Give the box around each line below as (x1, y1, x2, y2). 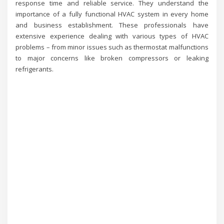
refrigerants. (15, 64, 54, 73)
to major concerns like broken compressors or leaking (15, 53, 208, 62)
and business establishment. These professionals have (15, 20, 208, 29)
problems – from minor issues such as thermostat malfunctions (15, 42, 208, 51)
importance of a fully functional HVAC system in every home (15, 9, 208, 18)
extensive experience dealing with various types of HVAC (15, 31, 208, 40)
